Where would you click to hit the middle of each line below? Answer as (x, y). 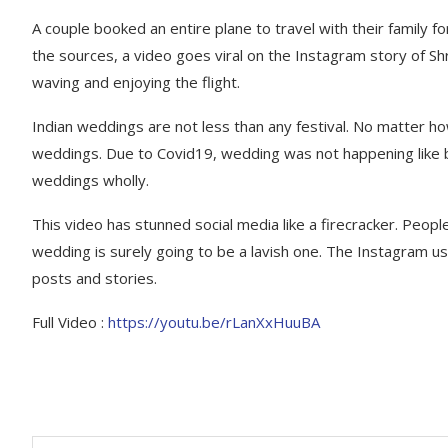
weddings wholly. (90, 180)
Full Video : (70, 322)
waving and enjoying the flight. (136, 82)
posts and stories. (94, 278)
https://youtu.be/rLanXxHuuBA (214, 322)
